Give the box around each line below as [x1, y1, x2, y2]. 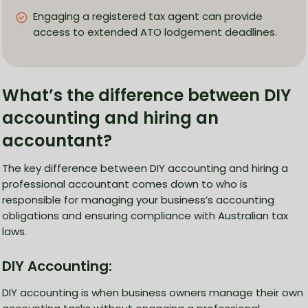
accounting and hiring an [2, 107, 219, 130]
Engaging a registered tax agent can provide [33, 9, 263, 24]
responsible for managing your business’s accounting [2, 192, 274, 208]
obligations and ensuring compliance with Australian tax [2, 208, 288, 223]
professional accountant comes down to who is [2, 177, 247, 192]
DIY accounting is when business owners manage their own [2, 285, 303, 300]
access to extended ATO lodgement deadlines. [33, 25, 277, 40]
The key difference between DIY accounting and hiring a [2, 161, 288, 176]
